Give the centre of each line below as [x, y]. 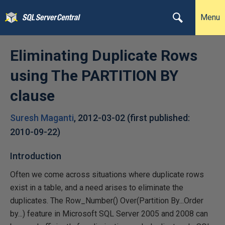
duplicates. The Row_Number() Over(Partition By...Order [107, 201]
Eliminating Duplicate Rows [104, 55]
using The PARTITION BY [94, 76]
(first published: [158, 118]
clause [32, 96]
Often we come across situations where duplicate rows [107, 175]
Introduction [36, 156]
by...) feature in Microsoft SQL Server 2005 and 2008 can [109, 214]
